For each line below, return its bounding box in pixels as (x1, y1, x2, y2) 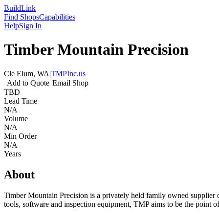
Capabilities (39, 13, 75, 21)
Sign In (19, 22, 42, 30)
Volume (4, 114, 28, 123)
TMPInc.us (51, 69, 86, 78)
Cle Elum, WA (4, 69, 49, 78)
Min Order (4, 131, 37, 140)
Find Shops (4, 13, 39, 21)
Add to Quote (7, 78, 49, 87)
